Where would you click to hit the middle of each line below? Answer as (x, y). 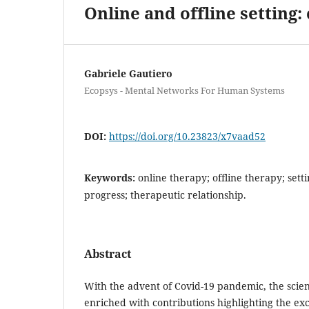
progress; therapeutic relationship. (165, 195)
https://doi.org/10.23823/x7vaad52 (187, 136)
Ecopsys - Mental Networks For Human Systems (185, 90)
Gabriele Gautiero (128, 73)
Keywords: (111, 177)
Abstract (108, 253)
